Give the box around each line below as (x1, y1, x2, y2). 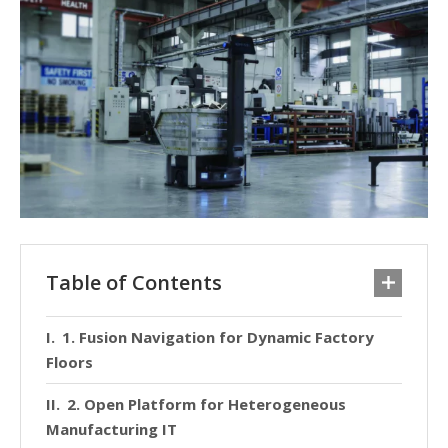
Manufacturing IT (46, 418, 177, 439)
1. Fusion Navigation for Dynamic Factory (62, 326, 374, 347)
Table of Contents (46, 268, 222, 296)
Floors (46, 351, 93, 372)
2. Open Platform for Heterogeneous (67, 393, 346, 414)
